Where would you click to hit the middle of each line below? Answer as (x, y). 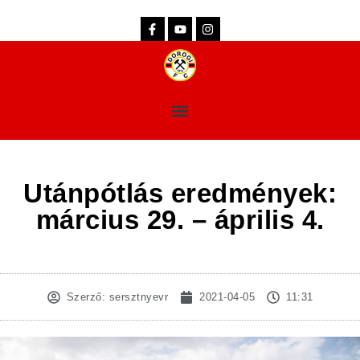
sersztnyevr (137, 297)
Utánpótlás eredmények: (180, 193)
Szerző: (86, 297)
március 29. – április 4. (180, 220)
